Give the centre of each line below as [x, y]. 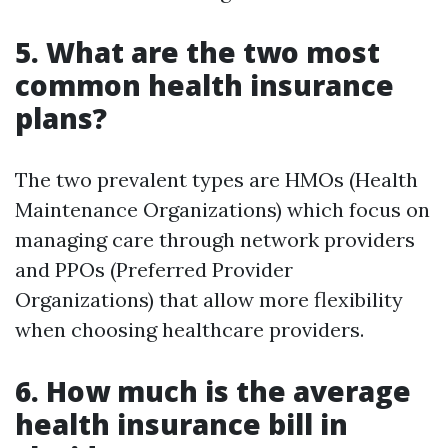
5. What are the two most [197, 52]
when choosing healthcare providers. [189, 329]
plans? [61, 118]
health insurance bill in [181, 424]
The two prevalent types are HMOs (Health [216, 179]
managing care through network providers [215, 239]
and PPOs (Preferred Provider [154, 269]
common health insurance [204, 85]
